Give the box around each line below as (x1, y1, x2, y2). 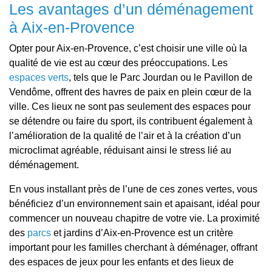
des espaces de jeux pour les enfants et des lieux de (9, 257, 234, 267)
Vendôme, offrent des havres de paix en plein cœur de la (9, 87, 251, 97)
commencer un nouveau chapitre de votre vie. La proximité (9, 213, 260, 223)
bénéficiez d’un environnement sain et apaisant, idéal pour (9, 199, 260, 209)
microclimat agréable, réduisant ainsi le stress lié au (9, 145, 231, 155)
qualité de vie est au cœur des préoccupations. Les (9, 58, 228, 68)
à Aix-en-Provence (9, 19, 135, 36)
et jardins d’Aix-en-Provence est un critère (51, 228, 233, 238)
